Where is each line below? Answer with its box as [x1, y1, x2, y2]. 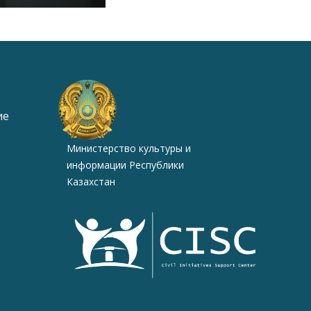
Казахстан [66, 175, 115, 189]
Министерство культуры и [66, 142, 191, 155]
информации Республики [66, 158, 184, 172]
